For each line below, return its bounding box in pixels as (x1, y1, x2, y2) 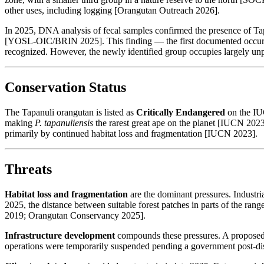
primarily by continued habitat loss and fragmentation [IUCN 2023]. (5, 128, 258, 139)
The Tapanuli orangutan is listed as (5, 107, 136, 118)
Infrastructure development (5, 230, 115, 241)
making (5, 118, 35, 128)
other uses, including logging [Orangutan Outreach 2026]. (5, 5, 220, 16)
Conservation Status (5, 80, 126, 95)
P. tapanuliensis (35, 118, 93, 128)
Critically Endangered (136, 107, 225, 118)
